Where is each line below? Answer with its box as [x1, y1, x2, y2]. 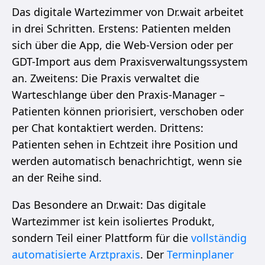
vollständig [191, 230, 247, 245]
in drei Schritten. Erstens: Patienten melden [12, 21, 231, 35]
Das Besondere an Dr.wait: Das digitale [12, 197, 206, 212]
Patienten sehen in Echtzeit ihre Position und [12, 137, 238, 151]
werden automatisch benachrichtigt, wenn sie [12, 153, 242, 168]
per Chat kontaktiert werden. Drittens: [12, 120, 203, 135]
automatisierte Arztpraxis [12, 247, 140, 261]
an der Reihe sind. [12, 170, 102, 185]
